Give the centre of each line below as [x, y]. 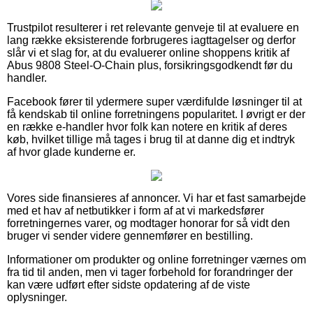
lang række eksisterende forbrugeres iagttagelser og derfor [151, 40]
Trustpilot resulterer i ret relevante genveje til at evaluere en [153, 27]
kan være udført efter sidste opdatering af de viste [129, 284]
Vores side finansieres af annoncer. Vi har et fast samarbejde [156, 198]
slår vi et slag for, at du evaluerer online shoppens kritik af [148, 52]
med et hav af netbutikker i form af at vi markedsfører [136, 210]
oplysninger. [37, 297]
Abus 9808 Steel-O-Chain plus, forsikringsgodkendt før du [150, 65]
